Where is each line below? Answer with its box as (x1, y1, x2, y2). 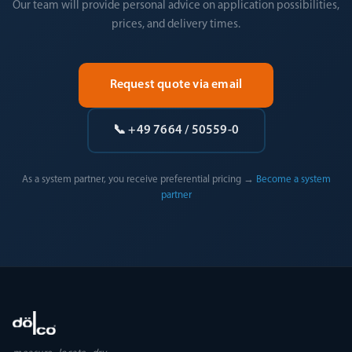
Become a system (255, 174, 331, 185)
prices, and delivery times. (112, 19, 240, 31)
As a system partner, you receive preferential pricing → (21, 174, 254, 185)
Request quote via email (109, 79, 243, 91)
